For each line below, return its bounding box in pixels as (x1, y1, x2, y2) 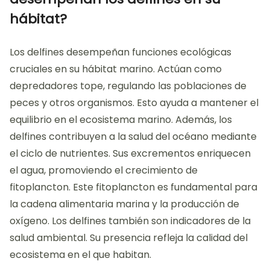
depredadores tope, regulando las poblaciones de (10, 79, 246, 93)
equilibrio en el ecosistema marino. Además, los (10, 113, 232, 127)
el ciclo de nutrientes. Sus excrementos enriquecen (10, 146, 251, 161)
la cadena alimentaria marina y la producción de (10, 197, 239, 212)
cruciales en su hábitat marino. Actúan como (10, 62, 222, 77)
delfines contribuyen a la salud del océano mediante (10, 130, 257, 144)
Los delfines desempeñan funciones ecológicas (10, 45, 231, 60)
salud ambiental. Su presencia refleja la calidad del (10, 231, 248, 245)
